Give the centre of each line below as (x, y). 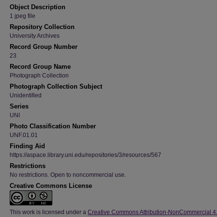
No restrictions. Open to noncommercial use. (68, 175)
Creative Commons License (51, 186)
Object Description (38, 7)
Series (19, 106)
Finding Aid (27, 146)
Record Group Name (40, 67)
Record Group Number (44, 47)
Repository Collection (42, 27)
